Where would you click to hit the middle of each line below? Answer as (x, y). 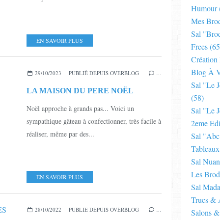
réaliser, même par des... (60, 134)
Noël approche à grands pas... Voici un (80, 108)
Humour (204, 8)
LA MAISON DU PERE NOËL (80, 90)
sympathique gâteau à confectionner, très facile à (94, 121)
